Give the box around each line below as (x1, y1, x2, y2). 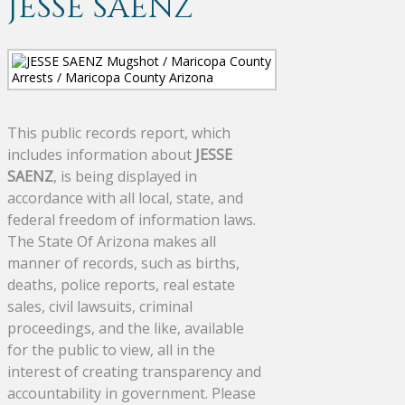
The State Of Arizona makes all (7, 231, 216, 251)
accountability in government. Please (7, 382, 256, 403)
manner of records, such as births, (7, 252, 240, 273)
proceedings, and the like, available (7, 317, 244, 338)
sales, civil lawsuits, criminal (7, 296, 193, 316)
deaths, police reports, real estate (7, 274, 235, 295)
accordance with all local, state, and (7, 187, 243, 208)
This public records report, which (7, 122, 231, 143)
